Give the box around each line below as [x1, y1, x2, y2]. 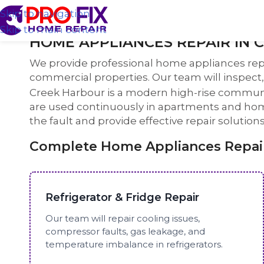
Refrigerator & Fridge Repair [45, 190, 199, 204]
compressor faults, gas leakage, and [45, 225, 205, 237]
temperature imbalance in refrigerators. [45, 238, 223, 250]
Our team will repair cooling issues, [45, 212, 200, 224]
